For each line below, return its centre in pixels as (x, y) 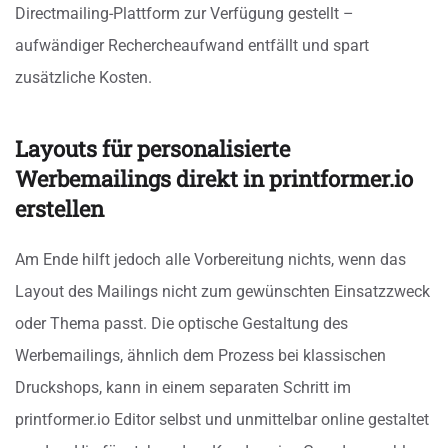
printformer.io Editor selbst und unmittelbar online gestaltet (222, 420)
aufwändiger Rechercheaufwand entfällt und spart (192, 46)
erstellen (59, 209)
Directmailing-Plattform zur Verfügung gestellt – (184, 14)
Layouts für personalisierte (152, 149)
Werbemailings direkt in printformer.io (214, 179)
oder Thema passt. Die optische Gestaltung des (181, 324)
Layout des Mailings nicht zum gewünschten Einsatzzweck (222, 292)
